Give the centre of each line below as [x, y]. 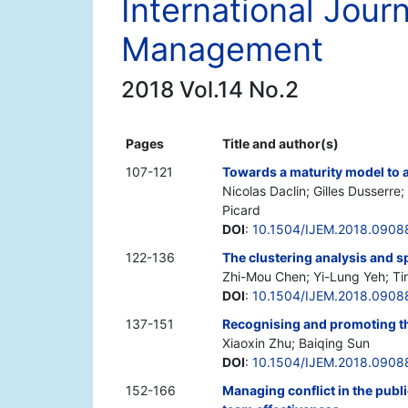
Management [222, 50]
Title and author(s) [280, 144]
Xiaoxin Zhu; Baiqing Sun [296, 343]
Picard [241, 210]
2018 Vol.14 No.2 [210, 90]
